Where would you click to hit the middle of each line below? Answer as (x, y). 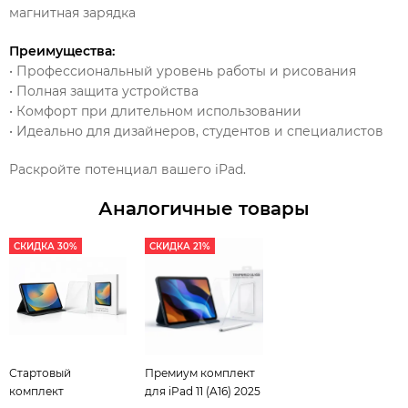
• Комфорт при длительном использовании (155, 111)
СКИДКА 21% (180, 246)
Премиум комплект (200, 373)
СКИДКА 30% (46, 246)
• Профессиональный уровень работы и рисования (183, 71)
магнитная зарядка (72, 12)
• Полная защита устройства (104, 91)
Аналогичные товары (204, 208)
